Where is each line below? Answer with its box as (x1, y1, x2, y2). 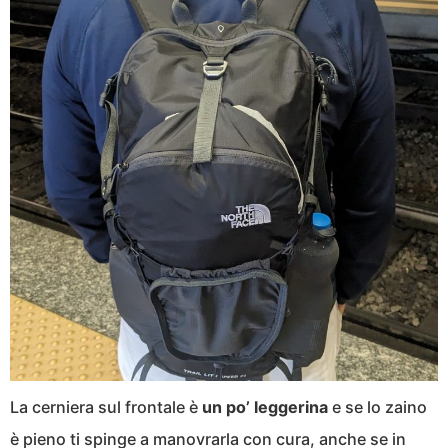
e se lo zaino (328, 396, 427, 417)
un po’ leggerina (202, 396, 328, 417)
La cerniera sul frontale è (10, 396, 202, 417)
